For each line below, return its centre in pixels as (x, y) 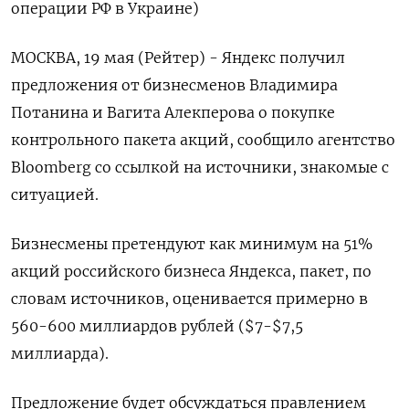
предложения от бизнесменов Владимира (174, 85)
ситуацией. (55, 194)
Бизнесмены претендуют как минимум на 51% (192, 244)
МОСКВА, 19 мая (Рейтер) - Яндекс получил (178, 58)
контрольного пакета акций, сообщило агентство (203, 140)
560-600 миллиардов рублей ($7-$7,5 (157, 326)
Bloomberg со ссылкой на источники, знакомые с (200, 167)
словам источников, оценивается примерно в (189, 299)
